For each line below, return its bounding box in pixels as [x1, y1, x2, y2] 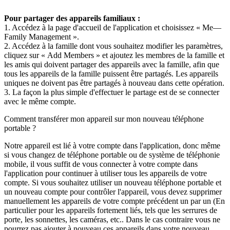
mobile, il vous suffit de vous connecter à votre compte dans [4, 160, 198, 169]
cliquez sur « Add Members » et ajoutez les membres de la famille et [4, 51, 224, 60]
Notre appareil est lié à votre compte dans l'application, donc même [4, 141, 220, 150]
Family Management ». [4, 32, 79, 42]
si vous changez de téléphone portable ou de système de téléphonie [4, 150, 220, 160]
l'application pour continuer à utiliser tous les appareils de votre [4, 169, 207, 178]
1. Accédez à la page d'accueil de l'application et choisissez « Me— [4, 23, 221, 32]
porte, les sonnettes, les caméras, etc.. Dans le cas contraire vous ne [4, 215, 220, 224]
